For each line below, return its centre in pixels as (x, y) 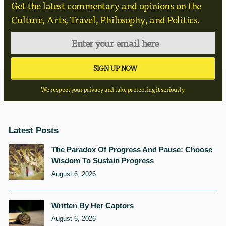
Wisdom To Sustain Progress (102, 160)
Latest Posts (33, 130)
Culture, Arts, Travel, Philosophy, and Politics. (105, 19)
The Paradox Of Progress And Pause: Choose (132, 149)
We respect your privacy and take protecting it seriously (113, 89)
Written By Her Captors (92, 205)
